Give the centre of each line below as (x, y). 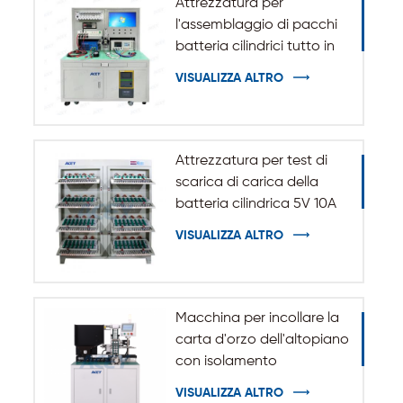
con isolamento (226, 361)
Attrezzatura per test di (251, 161)
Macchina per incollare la (257, 318)
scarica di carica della (246, 182)
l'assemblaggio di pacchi (256, 26)
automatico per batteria (255, 383)
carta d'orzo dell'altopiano (262, 340)
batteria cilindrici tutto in (255, 47)
